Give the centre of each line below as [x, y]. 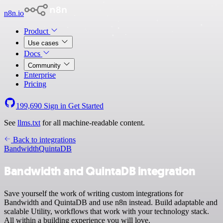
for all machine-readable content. [93, 123]
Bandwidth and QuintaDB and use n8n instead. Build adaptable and [111, 202]
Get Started [86, 106]
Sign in [55, 106]
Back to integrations [43, 140]
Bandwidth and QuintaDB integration [100, 171]
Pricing [35, 84]
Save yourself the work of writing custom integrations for [94, 193]
